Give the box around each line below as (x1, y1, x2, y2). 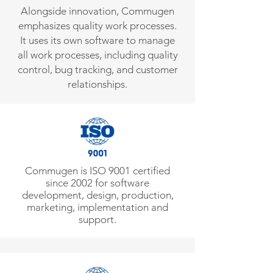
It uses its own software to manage (20, 34, 175, 46)
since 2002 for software (46, 177, 149, 189)
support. (79, 213, 116, 225)
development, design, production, (21, 189, 174, 201)
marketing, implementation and (27, 201, 168, 213)
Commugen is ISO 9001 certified (25, 165, 170, 177)
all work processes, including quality (17, 49, 178, 61)
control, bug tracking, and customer (17, 63, 178, 76)
